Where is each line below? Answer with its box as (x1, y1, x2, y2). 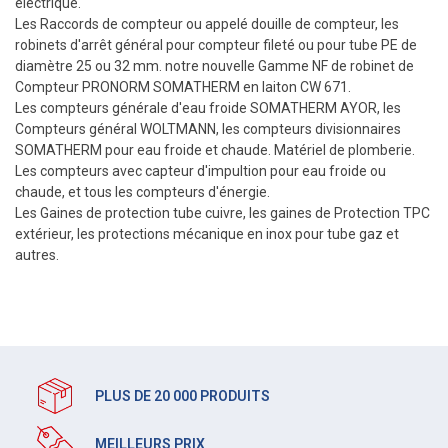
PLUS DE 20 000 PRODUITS (95, 388, 270, 404)
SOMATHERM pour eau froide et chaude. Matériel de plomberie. (15, 142, 415, 158)
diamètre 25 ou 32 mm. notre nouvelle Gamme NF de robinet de (15, 58, 414, 74)
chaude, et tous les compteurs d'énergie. (15, 184, 270, 200)
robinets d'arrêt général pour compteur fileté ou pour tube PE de (15, 37, 417, 53)
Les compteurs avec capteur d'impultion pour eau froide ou (15, 163, 386, 179)
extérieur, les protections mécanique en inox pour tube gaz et (15, 226, 399, 242)
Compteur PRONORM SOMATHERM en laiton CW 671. (15, 79, 351, 95)
